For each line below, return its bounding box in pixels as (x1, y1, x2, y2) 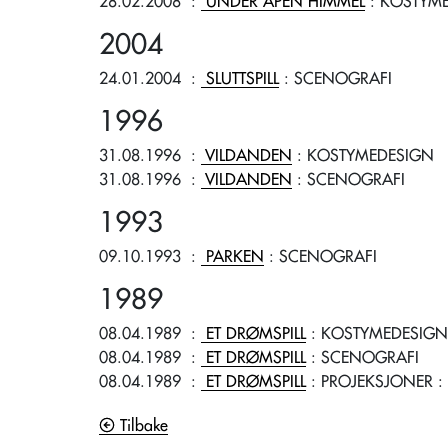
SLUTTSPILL (206, 71, 279, 87)
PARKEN (206, 249, 264, 265)
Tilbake (115, 418, 168, 434)
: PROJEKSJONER (306, 374, 433, 390)
